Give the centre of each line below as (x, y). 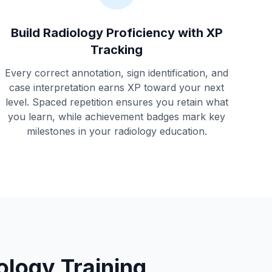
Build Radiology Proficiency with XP (117, 33)
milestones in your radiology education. (117, 131)
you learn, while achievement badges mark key (117, 117)
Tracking (117, 50)
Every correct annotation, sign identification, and (117, 73)
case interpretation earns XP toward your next (117, 87)
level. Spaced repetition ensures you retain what (117, 102)
